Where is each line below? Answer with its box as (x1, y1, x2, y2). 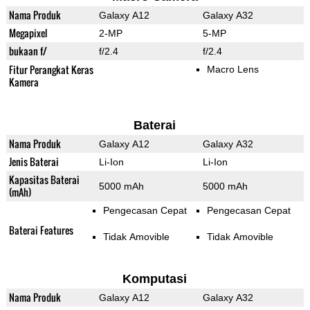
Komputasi (122, 272, 188, 286)
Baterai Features (8, 223, 73, 238)
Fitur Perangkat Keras (8, 62, 93, 77)
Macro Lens (206, 64, 259, 75)
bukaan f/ (8, 44, 47, 59)
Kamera (8, 75, 39, 90)
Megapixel (8, 26, 47, 41)
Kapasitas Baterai (8, 172, 80, 188)
